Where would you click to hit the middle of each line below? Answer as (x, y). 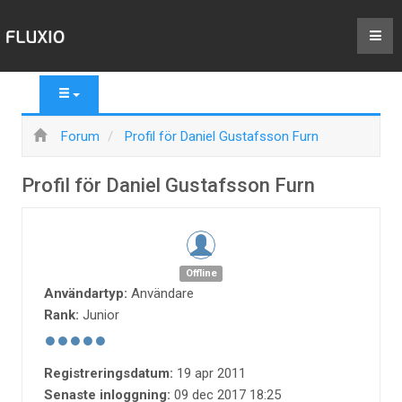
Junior (101, 315)
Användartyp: (86, 293)
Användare (162, 293)
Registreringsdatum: (109, 373)
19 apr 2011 (211, 373)
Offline (201, 273)
